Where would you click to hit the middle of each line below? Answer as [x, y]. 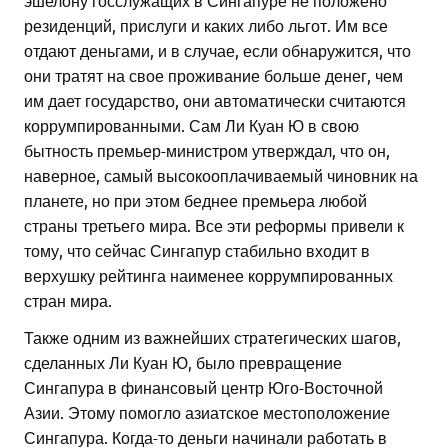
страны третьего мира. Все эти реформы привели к [214, 225]
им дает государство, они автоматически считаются [215, 100]
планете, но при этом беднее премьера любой [195, 200]
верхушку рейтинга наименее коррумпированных [208, 275]
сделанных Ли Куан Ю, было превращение [183, 362]
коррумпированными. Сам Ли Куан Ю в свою [191, 125]
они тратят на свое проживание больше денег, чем [213, 75]
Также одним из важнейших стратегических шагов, [212, 337]
